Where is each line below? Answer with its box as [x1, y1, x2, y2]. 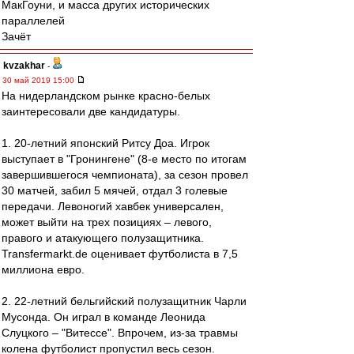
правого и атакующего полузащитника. [2, 232, 204, 244]
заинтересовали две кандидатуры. [2, 105, 180, 118]
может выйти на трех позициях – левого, [2, 216, 212, 228]
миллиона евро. [2, 263, 85, 276]
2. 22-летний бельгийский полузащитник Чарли [2, 295, 247, 307]
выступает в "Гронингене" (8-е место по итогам [2, 153, 247, 165]
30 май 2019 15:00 [2, 76, 77, 85]
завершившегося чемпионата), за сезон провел [2, 168, 248, 181]
